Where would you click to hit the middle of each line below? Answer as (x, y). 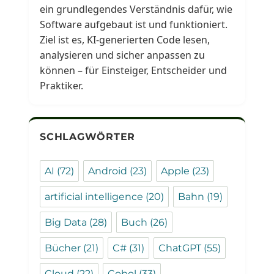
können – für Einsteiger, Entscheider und (134, 71)
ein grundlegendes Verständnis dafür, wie (136, 9)
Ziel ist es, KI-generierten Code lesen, (125, 40)
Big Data (66, 223)
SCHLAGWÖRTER (88, 137)
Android (108, 171)
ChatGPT (180, 248)
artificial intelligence (94, 197)
